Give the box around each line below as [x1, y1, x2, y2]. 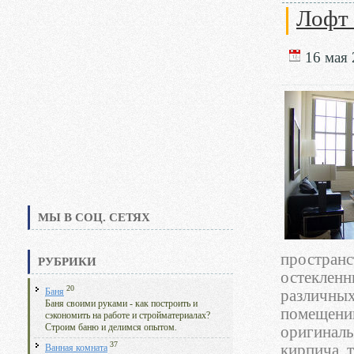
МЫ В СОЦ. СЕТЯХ [38, 211, 150, 224]
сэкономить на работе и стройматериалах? [45, 310, 210, 321]
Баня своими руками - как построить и [45, 298, 198, 309]
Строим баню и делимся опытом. [45, 322, 177, 333]
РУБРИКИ [38, 255, 96, 268]
